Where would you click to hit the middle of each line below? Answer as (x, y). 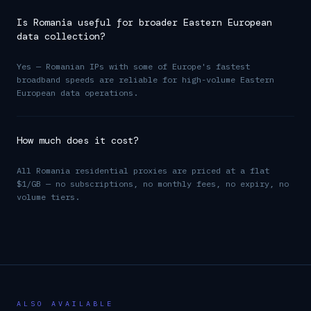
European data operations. (77, 93)
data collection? (61, 36)
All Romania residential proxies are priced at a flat (143, 170)
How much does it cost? (78, 140)
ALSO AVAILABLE (65, 304)
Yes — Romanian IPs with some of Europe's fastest (133, 66)
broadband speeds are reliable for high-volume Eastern (145, 79)
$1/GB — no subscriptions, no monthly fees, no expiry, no (153, 184)
